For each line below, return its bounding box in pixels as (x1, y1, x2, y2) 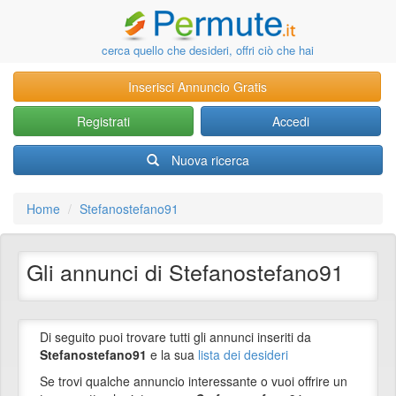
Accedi (272, 112, 310, 130)
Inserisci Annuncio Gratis (127, 78, 267, 95)
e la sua (147, 346, 198, 363)
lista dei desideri (198, 346, 288, 363)
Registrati (76, 112, 130, 130)
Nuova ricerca (171, 151, 249, 169)
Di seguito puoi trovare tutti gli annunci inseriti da (40, 328, 311, 346)
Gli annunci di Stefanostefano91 (27, 255, 344, 287)
